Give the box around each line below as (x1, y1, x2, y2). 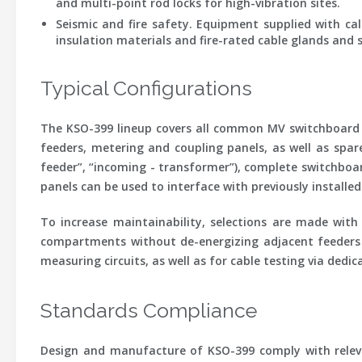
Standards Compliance (40, 298, 257, 322)
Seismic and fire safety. (55, 16, 192, 32)
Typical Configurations (40, 76, 252, 100)
